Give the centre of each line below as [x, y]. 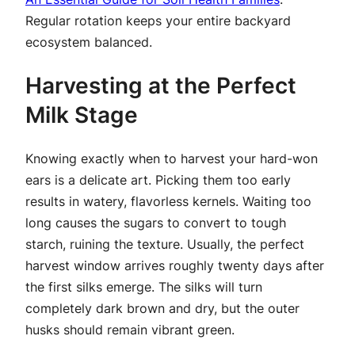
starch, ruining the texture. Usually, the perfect [165, 244]
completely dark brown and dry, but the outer [162, 309]
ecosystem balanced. [89, 42]
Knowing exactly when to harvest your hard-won [172, 159]
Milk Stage [82, 115]
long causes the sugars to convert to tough [156, 223]
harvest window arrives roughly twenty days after [175, 266]
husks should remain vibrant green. [130, 330]
